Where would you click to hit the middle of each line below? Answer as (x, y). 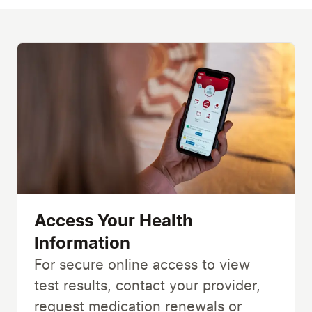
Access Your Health (114, 221)
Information (82, 243)
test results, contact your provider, (147, 286)
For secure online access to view (142, 265)
